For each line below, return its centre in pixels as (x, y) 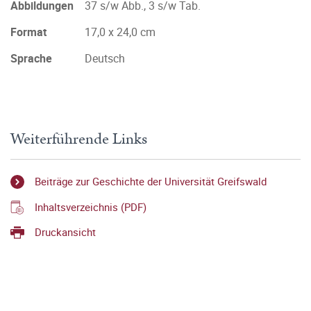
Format (28, 32)
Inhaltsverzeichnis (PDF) (91, 207)
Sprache (31, 58)
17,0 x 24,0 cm (120, 32)
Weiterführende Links (79, 139)
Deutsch (105, 58)
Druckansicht (65, 232)
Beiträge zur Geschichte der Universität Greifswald (151, 182)
